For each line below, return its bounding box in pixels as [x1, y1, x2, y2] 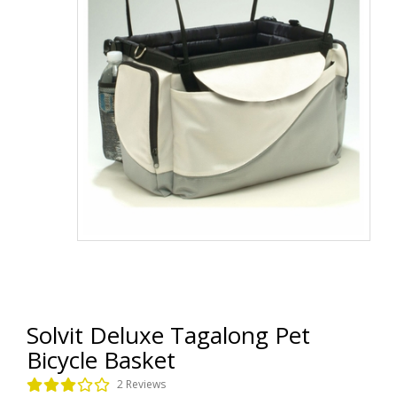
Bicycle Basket [27, 344, 175, 376]
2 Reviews [117, 377, 166, 393]
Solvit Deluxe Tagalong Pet [27, 319, 310, 351]
